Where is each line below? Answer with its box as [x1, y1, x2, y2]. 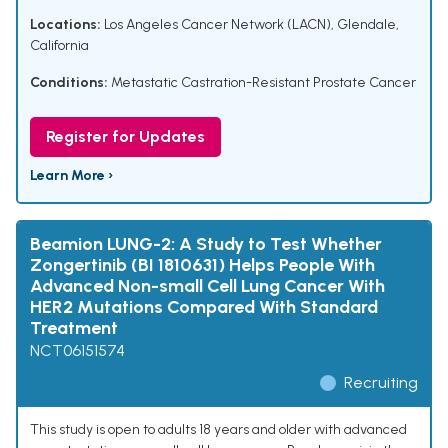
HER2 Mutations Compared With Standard [30, 296, 378, 319]
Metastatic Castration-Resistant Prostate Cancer [111, 74, 416, 92]
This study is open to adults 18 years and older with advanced [30, 421, 407, 439]
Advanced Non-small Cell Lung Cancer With [30, 275, 385, 298]
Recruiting [344, 373, 418, 393]
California [30, 37, 89, 55]
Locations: [30, 16, 101, 34]
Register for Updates [46, 127, 205, 147]
